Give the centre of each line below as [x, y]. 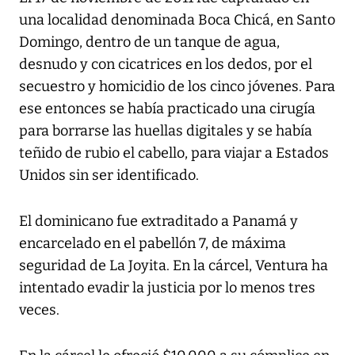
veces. [39, 310]
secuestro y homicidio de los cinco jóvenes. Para [177, 87]
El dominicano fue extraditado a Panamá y [158, 221]
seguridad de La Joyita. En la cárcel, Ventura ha [174, 266]
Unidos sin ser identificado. [109, 176]
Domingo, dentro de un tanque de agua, [149, 42]
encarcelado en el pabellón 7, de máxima [153, 244]
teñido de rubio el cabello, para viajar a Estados [174, 153]
